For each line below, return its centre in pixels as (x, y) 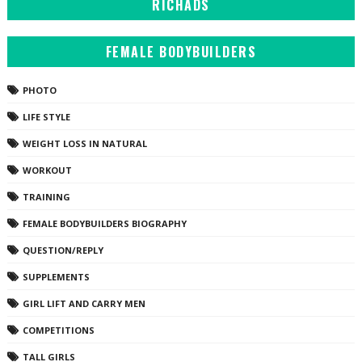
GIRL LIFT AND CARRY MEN (84, 303)
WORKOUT (47, 170)
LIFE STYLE (46, 116)
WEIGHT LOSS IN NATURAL (84, 143)
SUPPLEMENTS (56, 276)
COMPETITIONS (58, 330)
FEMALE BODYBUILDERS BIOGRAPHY (104, 223)
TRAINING (46, 196)
